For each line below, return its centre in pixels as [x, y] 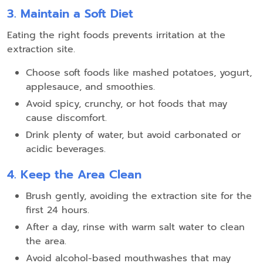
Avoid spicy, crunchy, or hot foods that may [127, 104]
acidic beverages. [66, 149]
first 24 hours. [58, 210]
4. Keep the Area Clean [74, 175]
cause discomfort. [66, 118]
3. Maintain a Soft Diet [70, 14]
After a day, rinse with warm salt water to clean [135, 227]
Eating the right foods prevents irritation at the [116, 36]
